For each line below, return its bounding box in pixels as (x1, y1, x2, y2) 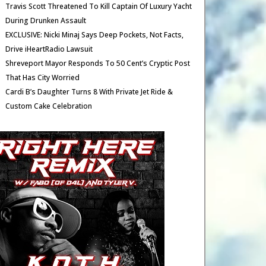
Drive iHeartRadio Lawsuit (5, 44, 93, 54)
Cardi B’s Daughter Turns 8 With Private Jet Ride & (5, 87, 173, 97)
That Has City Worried (5, 72, 80, 83)
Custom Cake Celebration (5, 101, 93, 111)
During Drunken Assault (5, 15, 87, 26)
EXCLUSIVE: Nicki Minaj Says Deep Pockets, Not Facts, (5, 30, 184, 40)
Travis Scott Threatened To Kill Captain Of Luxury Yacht (5, 1, 192, 11)
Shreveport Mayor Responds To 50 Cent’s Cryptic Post (5, 58, 191, 68)
